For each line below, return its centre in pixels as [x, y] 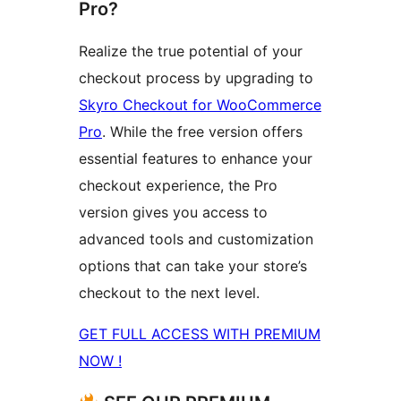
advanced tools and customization [196, 239]
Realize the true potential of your [191, 51]
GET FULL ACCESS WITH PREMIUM [200, 334]
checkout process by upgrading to [196, 78]
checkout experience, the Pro [178, 185]
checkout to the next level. [169, 293]
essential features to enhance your [196, 158]
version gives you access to [173, 212]
